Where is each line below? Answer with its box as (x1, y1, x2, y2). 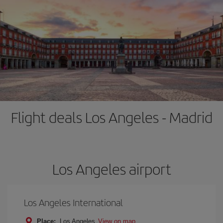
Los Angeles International (24, 196, 123, 209)
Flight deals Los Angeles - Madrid (10, 107, 213, 127)
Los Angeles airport (52, 158, 171, 179)
